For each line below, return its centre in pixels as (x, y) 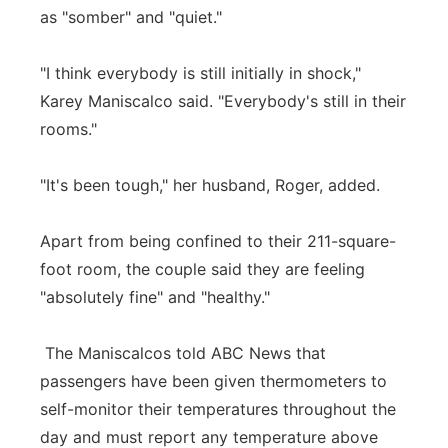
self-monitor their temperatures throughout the (218, 409)
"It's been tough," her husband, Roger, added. (210, 185)
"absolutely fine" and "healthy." (155, 297)
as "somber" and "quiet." (131, 17)
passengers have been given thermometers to (213, 381)
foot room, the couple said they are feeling (202, 269)
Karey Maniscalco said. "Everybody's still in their (223, 101)
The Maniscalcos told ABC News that (183, 353)
